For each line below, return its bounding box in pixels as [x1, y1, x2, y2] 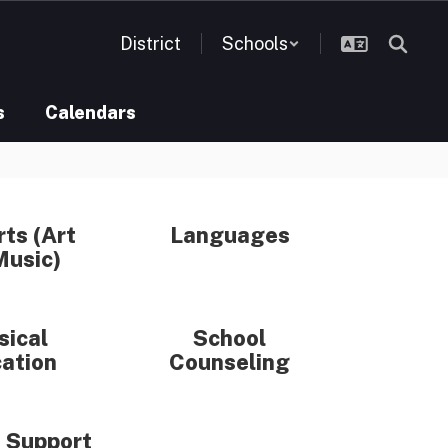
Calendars [45, 102, 136, 123]
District [120, 33, 181, 54]
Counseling [169, 349, 291, 375]
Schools [222, 33, 288, 54]
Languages [169, 222, 290, 248]
